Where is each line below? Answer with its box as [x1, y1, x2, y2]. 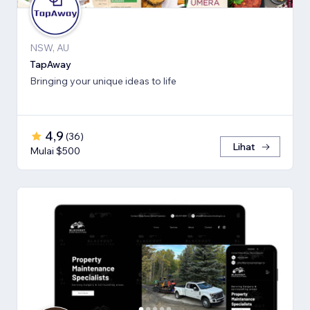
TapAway [30, 58, 71, 71]
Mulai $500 [30, 145, 80, 158]
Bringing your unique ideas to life [30, 75, 176, 88]
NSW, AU [30, 42, 69, 55]
